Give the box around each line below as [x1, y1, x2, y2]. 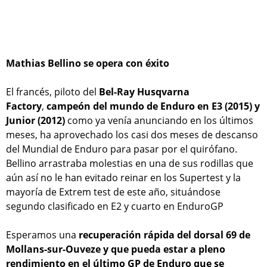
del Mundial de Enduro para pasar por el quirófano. [6, 142, 237, 156]
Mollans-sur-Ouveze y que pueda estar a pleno [6, 242, 225, 256]
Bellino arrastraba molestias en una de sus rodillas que [6, 156, 253, 170]
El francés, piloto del [6, 85, 97, 98]
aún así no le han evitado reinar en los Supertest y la [6, 170, 241, 184]
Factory [6, 99, 42, 113]
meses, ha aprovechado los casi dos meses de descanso [6, 128, 258, 141]
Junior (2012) [6, 113, 67, 127]
